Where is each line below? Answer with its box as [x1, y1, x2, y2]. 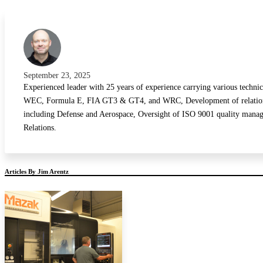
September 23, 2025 [23, 70, 90, 80]
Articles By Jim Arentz [5, 168, 69, 176]
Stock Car [23, 22, 66, 33]
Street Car [23, 43, 69, 55]
